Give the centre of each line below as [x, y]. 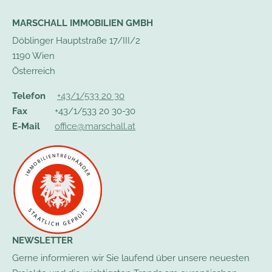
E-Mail [26, 126]
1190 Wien [33, 56]
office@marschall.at [95, 126]
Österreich [34, 71]
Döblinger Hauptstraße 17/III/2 [76, 40]
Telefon [29, 96]
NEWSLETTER [42, 240]
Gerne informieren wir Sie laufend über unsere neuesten [131, 258]
